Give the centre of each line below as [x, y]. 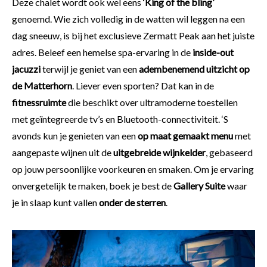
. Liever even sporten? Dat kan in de [143, 86]
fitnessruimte [39, 103]
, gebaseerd [229, 153]
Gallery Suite [199, 186]
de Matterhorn [42, 86]
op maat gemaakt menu [185, 136]
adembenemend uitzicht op [194, 69]
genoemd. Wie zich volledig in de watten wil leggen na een [128, 19]
